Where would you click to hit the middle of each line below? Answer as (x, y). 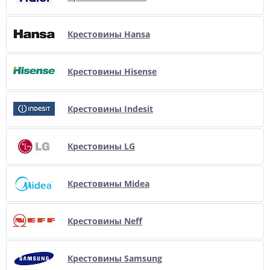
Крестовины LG (101, 146)
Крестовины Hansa (109, 34)
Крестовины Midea (108, 184)
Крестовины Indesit (110, 109)
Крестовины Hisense (112, 71)
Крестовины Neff (105, 221)
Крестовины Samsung (115, 258)
